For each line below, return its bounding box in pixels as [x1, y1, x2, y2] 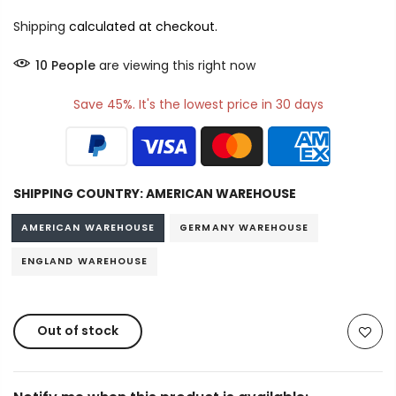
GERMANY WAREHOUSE [179, 221, 309, 234]
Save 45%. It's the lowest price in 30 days [72, 95, 324, 113]
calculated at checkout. [65, 18, 217, 35]
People [51, 57, 95, 74]
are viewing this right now [95, 57, 255, 74]
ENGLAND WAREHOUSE [21, 255, 148, 268]
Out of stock [37, 322, 118, 339]
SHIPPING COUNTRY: [13, 185, 146, 202]
